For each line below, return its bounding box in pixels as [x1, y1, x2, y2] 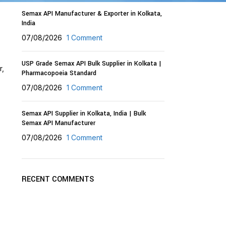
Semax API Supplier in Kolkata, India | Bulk [21, 109, 146, 118]
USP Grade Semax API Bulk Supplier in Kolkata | [21, 59, 161, 68]
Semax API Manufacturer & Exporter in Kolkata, [21, 9, 162, 18]
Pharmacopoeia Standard [21, 69, 96, 78]
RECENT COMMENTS [21, 174, 94, 185]
